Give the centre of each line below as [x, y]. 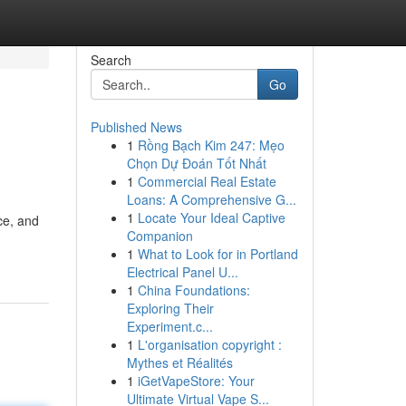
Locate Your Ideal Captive [211, 217]
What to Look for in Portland [217, 254]
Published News [136, 127]
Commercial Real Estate [207, 181]
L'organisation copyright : [209, 344]
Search [111, 60]
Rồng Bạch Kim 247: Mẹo [211, 145]
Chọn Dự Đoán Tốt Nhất [196, 163]
